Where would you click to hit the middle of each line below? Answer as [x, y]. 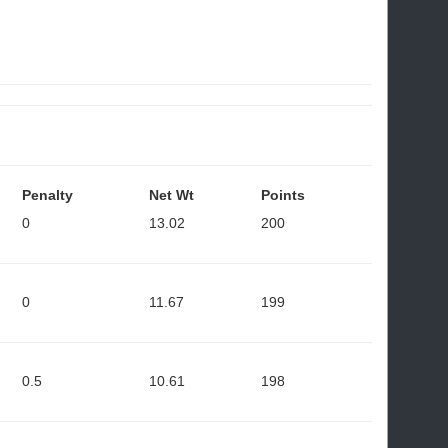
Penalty [47, 195]
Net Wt [171, 195]
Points [283, 195]
